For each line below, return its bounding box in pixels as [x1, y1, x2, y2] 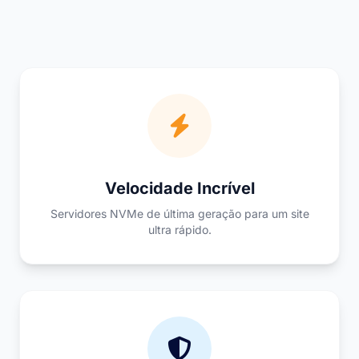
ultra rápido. [147, 223, 212, 236]
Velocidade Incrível [104, 179, 255, 198]
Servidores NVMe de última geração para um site [50, 207, 309, 220]
